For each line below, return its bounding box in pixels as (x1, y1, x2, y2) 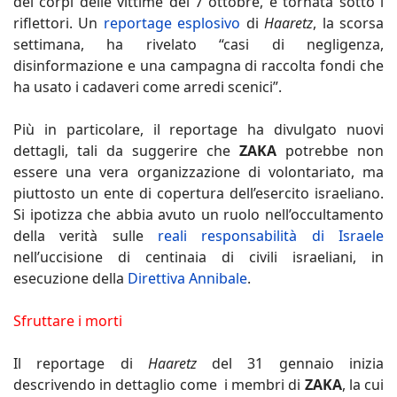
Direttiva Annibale (128, 268, 247, 288)
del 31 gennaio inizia (212, 353, 385, 373)
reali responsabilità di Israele (158, 225, 384, 245)
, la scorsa (313, 12, 385, 33)
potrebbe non (276, 140, 384, 160)
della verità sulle (13, 225, 158, 245)
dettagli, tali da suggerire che (13, 140, 239, 160)
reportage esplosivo (103, 12, 241, 33)
